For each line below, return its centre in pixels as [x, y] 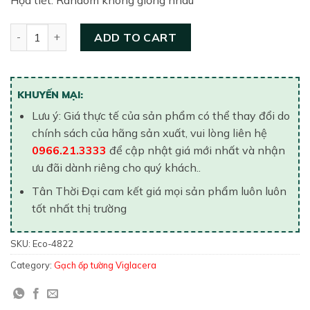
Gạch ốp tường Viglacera [105, 265]
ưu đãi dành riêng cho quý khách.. [116, 167]
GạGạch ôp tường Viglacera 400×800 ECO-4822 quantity [151, 30]
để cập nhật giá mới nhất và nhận [195, 150]
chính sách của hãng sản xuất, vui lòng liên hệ [149, 133]
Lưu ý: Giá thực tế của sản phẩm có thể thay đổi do [161, 115]
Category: [32, 265]
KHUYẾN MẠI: [50, 94]
